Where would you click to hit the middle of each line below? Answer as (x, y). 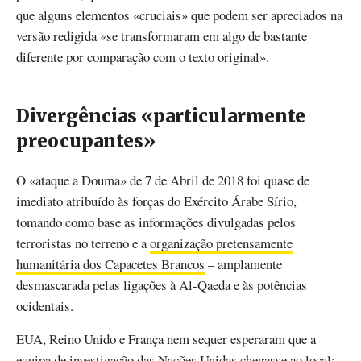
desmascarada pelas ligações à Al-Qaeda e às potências (162, 285)
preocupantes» (86, 141)
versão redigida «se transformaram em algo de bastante (162, 36)
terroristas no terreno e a (83, 243)
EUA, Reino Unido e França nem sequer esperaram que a (166, 339)
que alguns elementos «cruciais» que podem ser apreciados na (179, 15)
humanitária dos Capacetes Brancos (110, 264)
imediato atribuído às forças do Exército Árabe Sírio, (156, 201)
